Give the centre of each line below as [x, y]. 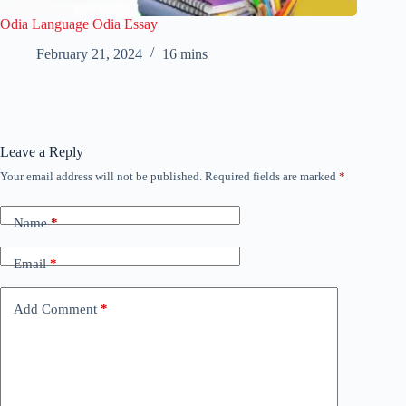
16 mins [185, 53]
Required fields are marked [272, 176]
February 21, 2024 [89, 53]
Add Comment [55, 309]
